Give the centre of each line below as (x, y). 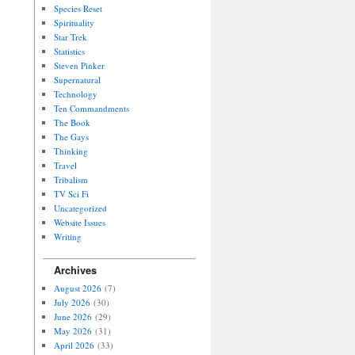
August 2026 (77, 288)
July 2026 (72, 302)
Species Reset (78, 8)
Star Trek (70, 36)
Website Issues (79, 222)
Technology (75, 94)
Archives (75, 270)
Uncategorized (80, 208)
